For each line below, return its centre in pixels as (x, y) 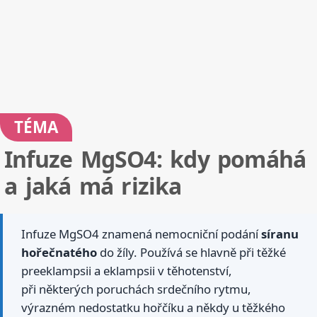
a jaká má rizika (93, 186)
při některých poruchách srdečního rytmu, (136, 289)
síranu (280, 234)
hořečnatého (59, 253)
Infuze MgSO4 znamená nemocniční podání (141, 234)
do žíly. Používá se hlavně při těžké (191, 253)
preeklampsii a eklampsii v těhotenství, (127, 271)
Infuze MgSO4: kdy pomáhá (155, 159)
